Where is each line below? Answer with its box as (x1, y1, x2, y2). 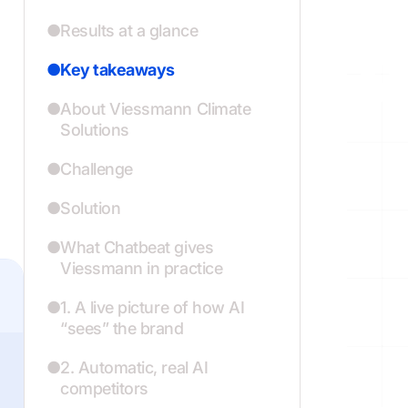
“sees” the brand (60, 319, 184, 338)
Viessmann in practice (60, 259, 223, 278)
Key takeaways (60, 60, 175, 79)
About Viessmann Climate (60, 99, 251, 118)
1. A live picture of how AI (60, 298, 245, 317)
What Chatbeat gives (60, 238, 214, 257)
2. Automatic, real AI (60, 358, 209, 377)
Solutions (60, 120, 129, 139)
